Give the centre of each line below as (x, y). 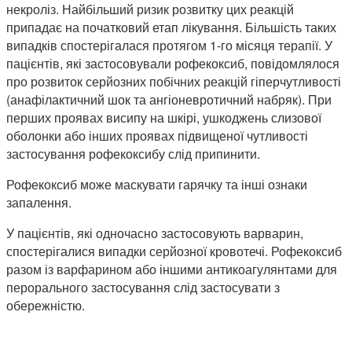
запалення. (39, 203)
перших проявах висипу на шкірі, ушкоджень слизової (164, 118)
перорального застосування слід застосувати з (143, 288)
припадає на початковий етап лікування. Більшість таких (171, 27)
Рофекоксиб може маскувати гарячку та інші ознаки (157, 185)
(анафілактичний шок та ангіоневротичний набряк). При (169, 100)
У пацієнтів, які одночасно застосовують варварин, (155, 233)
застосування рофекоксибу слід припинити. (133, 154)
